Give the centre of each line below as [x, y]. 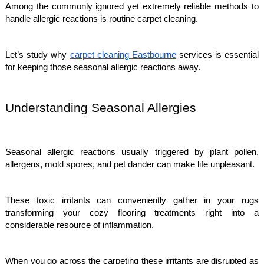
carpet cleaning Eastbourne [123, 55]
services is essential [217, 55]
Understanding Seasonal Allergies [101, 108]
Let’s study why [38, 55]
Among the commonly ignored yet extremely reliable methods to [132, 6]
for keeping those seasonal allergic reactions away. [103, 67]
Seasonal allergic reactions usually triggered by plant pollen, [132, 152]
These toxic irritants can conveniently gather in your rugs [132, 200]
